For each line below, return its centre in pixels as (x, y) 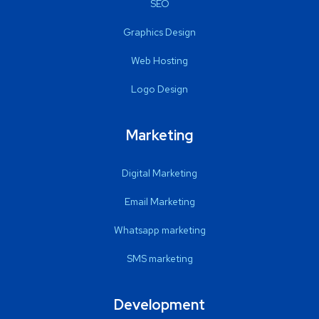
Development (159, 304)
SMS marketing (159, 258)
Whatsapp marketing (159, 230)
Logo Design (159, 89)
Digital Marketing (159, 173)
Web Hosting (159, 60)
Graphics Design (159, 32)
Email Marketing (159, 201)
